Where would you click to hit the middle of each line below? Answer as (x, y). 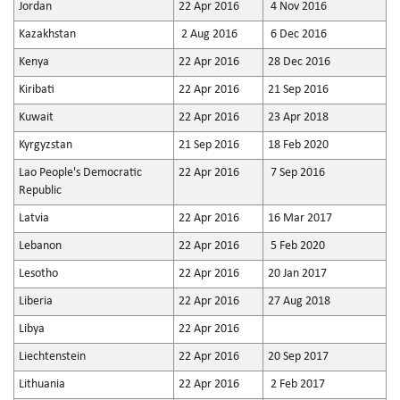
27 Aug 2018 (299, 301)
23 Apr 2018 (298, 117)
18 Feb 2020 (298, 145)
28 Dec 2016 (299, 62)
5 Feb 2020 (296, 246)
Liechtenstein (52, 357)
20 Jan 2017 (297, 274)
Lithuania (42, 384)
